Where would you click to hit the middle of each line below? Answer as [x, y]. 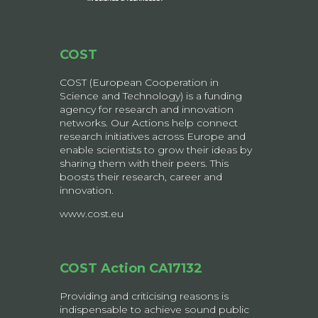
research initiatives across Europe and [153, 136]
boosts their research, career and [141, 176]
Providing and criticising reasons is [144, 296]
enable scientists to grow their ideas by [156, 149]
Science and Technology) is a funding [151, 95]
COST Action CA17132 [131, 268]
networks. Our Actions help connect [149, 122]
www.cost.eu [92, 213]
